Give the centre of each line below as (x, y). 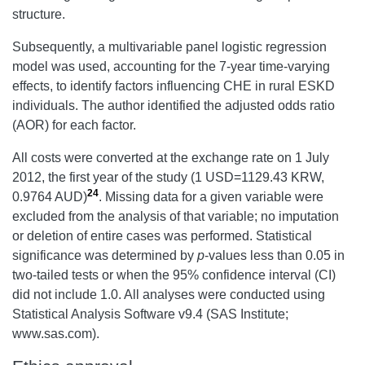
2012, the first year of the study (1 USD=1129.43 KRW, (168, 178)
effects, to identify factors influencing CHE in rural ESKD (174, 86)
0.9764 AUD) (50, 197)
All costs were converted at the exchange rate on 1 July (171, 158)
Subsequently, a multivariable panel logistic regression (169, 47)
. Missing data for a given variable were (211, 197)
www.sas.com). (56, 334)
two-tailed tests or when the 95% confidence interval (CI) (174, 275)
